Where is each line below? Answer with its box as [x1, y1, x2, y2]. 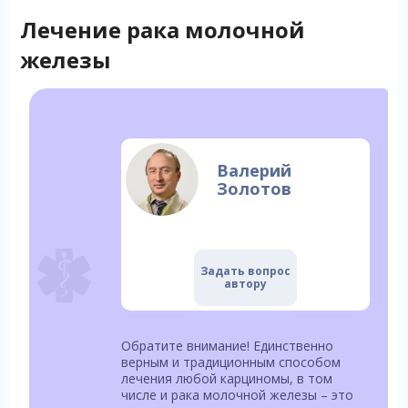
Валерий [216, 159, 291, 182]
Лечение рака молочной [19, 15, 305, 46]
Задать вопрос [199, 263, 291, 280]
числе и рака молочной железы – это [120, 386, 353, 404]
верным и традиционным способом [120, 353, 341, 372]
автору [223, 276, 267, 292]
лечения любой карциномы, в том [120, 370, 332, 388]
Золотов [216, 178, 291, 200]
